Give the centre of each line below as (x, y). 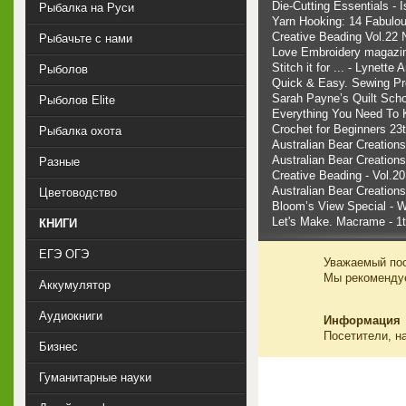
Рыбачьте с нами (86, 39)
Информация (362, 320)
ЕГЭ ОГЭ (64, 254)
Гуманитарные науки (95, 377)
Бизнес (58, 347)
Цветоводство (78, 193)
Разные (59, 162)
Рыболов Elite (77, 100)
